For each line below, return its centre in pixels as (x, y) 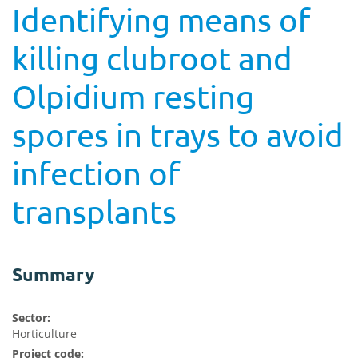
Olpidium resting (133, 96)
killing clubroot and (152, 58)
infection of (96, 173)
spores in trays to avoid (178, 135)
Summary (54, 274)
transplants (94, 211)
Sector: (31, 318)
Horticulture (44, 334)
